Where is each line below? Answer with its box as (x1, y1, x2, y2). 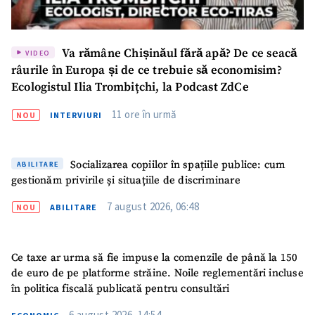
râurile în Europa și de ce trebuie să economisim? (11, 63, 282, 78)
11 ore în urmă (112, 107, 177, 121)
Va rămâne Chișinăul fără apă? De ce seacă (59, 46, 297, 61)
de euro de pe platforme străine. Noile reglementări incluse (11, 266, 304, 280)
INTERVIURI (50, 109, 102, 120)
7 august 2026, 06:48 (107, 200, 199, 214)
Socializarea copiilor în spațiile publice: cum (67, 158, 286, 172)
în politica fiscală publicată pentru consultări (11, 281, 230, 295)
